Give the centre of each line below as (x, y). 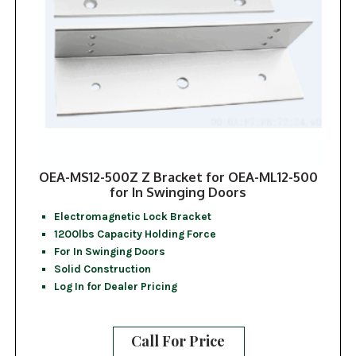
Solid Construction (102, 268)
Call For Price (178, 341)
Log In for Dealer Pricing (115, 286)
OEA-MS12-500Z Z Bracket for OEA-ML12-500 (178, 176)
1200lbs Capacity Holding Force (135, 233)
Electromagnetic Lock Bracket (132, 216)
